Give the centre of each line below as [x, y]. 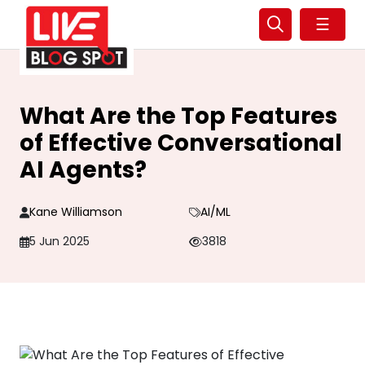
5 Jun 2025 [59, 241]
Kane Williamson [76, 212]
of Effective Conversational [181, 143]
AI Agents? [83, 170]
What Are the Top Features [178, 116]
